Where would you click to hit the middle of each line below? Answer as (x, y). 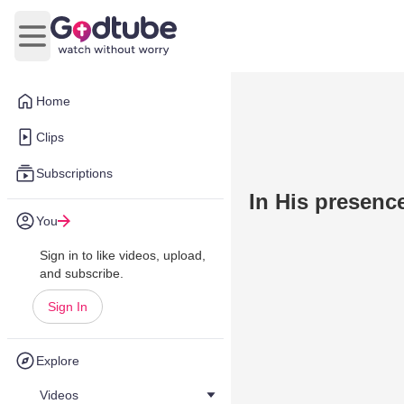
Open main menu (86, 45)
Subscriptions (74, 173)
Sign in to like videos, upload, (123, 255)
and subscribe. (82, 273)
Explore (58, 361)
